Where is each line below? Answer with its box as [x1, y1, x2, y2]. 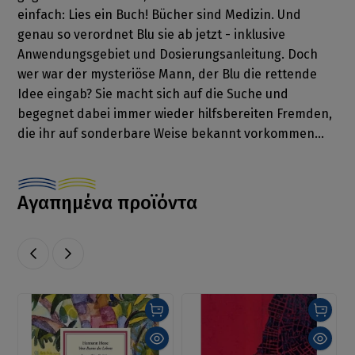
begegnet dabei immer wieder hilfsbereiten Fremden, [17, 106, 333, 122]
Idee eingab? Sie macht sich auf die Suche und [17, 86, 289, 102]
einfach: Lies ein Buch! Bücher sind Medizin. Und [17, 7, 302, 23]
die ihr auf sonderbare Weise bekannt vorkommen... [17, 126, 325, 142]
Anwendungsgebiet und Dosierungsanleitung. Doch [17, 47, 319, 63]
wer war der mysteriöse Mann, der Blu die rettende [17, 67, 318, 82]
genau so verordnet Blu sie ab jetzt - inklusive [17, 27, 286, 43]
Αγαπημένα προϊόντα [17, 192, 198, 215]
